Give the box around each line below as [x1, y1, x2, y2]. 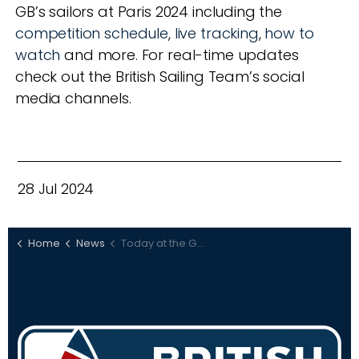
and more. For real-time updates [60, 45, 299, 66]
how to [264, 23, 314, 44]
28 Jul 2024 [18, 179, 95, 200]
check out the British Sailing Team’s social [15, 67, 305, 87]
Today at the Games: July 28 [120, 236, 196, 252]
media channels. [15, 88, 135, 109]
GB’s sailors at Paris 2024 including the [15, 2, 283, 22]
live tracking [174, 23, 259, 44]
